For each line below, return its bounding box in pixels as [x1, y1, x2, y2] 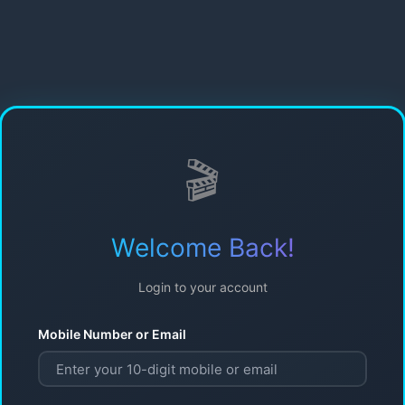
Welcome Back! [110, 232, 295, 264]
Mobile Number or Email [38, 326, 186, 343]
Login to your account [137, 279, 268, 296]
